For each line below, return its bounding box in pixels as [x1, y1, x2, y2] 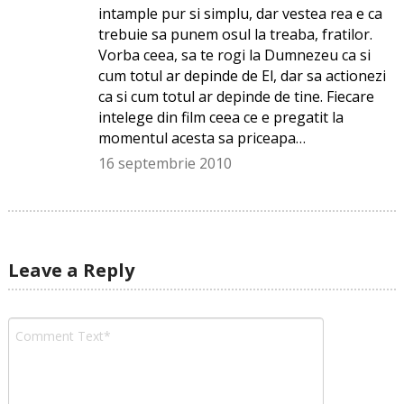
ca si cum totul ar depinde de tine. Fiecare [97, 87, 374, 106]
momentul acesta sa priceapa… [97, 128, 306, 148]
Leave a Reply [7, 258, 134, 283]
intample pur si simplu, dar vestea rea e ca [97, 4, 382, 23]
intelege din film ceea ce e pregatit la [97, 107, 344, 127]
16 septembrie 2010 [97, 153, 232, 173]
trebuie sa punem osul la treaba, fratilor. [97, 24, 372, 44]
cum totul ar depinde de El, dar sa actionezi [97, 66, 386, 86]
